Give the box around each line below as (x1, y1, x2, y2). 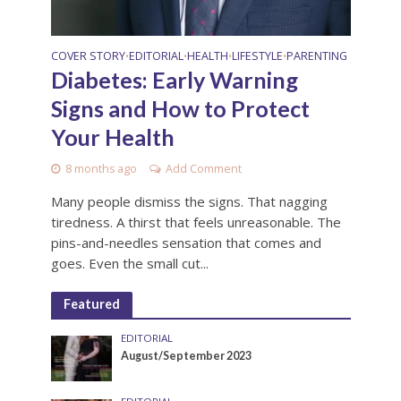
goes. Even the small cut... (50, 253, 209, 272)
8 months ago (64, 160, 137, 176)
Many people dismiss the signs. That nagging (50, 192, 328, 210)
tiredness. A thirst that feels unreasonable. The (50, 212, 341, 231)
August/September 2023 (121, 348, 252, 363)
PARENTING (286, 47, 347, 64)
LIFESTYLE (231, 47, 283, 64)
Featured (63, 295, 120, 311)
